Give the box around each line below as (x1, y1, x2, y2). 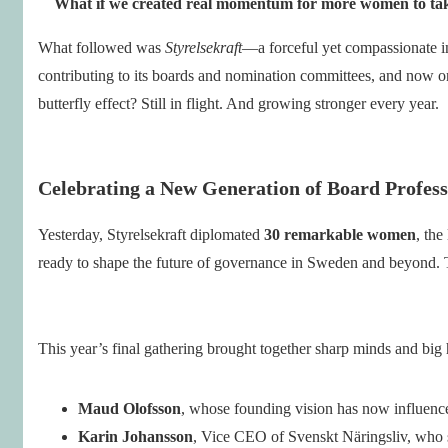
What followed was (38, 38, 165, 56)
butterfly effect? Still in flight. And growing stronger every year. (38, 94, 439, 112)
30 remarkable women (264, 225, 416, 243)
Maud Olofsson (78, 399, 181, 417)
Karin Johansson (78, 427, 193, 445)
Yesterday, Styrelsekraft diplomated (38, 225, 264, 243)
